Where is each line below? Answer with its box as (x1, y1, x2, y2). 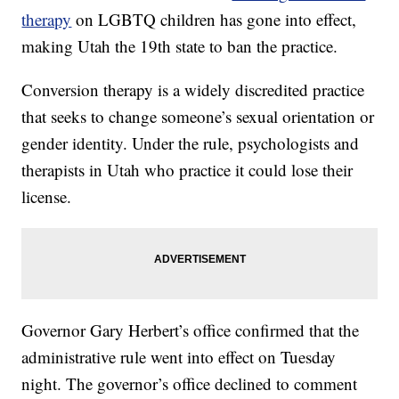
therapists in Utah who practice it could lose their (21, 159, 354, 182)
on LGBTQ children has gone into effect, (76, 8, 357, 31)
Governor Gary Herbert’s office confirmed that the (21, 319, 360, 342)
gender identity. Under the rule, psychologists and (21, 132, 360, 155)
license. (21, 185, 72, 208)
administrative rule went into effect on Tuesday (21, 346, 337, 369)
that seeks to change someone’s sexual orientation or (21, 105, 375, 128)
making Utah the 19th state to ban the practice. (21, 35, 338, 58)
